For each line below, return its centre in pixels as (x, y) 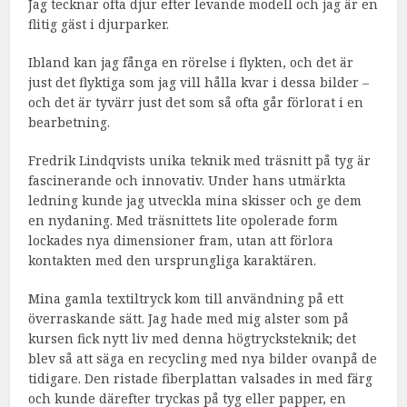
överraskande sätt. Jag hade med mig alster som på (189, 319)
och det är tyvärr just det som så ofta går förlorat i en (196, 103)
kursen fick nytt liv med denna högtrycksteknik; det (193, 339)
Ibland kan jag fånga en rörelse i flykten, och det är (191, 63)
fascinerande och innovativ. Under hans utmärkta (188, 181)
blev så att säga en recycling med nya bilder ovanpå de (203, 359)
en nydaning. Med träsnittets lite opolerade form (184, 221)
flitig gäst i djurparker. (99, 25)
